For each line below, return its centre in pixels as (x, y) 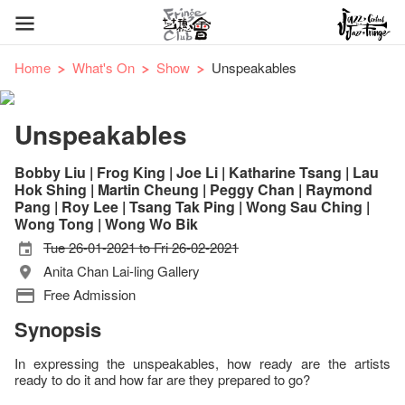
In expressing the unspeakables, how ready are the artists (202, 363)
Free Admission (89, 294)
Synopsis (58, 329)
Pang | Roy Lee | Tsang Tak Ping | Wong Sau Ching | (192, 207)
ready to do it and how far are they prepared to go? (162, 379)
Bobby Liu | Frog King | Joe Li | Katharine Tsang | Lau (197, 172)
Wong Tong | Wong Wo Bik (106, 224)
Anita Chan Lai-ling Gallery (122, 271)
